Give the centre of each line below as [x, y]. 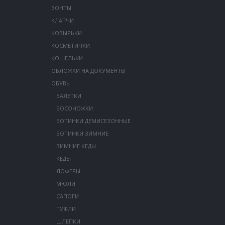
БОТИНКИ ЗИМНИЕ [82, 134]
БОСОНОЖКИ [74, 108]
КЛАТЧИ [62, 21]
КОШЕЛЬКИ [67, 58]
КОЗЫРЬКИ [66, 33]
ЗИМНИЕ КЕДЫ [76, 146]
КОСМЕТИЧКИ [70, 46]
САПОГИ [67, 196]
